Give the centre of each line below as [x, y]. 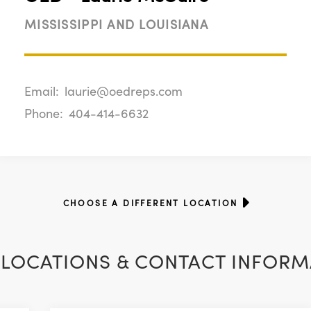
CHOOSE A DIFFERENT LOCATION [150, 203]
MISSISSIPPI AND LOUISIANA [116, 25]
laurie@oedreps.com [124, 92]
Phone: [44, 114]
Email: [42, 92]
